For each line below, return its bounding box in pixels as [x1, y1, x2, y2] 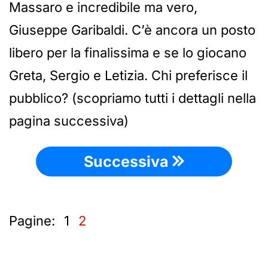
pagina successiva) [9, 112, 129, 129]
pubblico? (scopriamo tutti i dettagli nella [9, 90, 256, 106]
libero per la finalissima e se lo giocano [9, 44, 246, 60]
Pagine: [9, 212, 55, 229]
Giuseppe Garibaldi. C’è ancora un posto [9, 22, 255, 38]
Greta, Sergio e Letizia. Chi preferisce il [9, 67, 248, 83]
